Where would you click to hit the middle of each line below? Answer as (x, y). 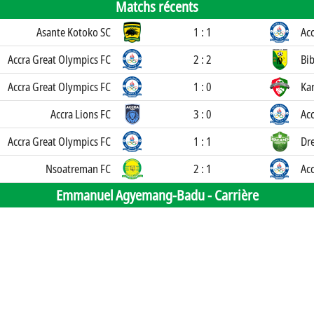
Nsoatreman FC (78, 169)
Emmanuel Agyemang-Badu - (135, 195)
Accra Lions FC (81, 114)
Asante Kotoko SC (74, 32)
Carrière (236, 195)
